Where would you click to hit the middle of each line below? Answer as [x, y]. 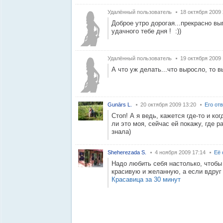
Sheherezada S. [127, 152]
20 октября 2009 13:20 [168, 105]
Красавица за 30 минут [146, 179]
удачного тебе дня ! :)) [146, 31]
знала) [121, 132]
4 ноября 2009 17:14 [180, 152]
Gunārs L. [120, 105]
